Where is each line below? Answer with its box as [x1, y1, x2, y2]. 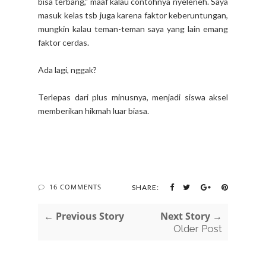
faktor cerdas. [38, 37, 89, 47]
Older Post [173, 222, 222, 235]
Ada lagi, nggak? [38, 64, 97, 75]
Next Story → [160, 209, 222, 223]
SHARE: [132, 182, 159, 192]
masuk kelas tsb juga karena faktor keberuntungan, [38, 9, 228, 20]
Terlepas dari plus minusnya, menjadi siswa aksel [38, 91, 228, 102]
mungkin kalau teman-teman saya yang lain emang [38, 23, 228, 34]
